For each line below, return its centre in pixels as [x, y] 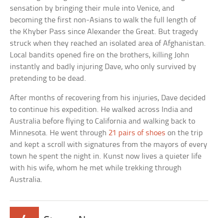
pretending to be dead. [48, 78]
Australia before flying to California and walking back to [103, 121]
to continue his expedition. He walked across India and [101, 109]
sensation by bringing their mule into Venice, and [92, 8]
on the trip [184, 133]
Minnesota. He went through [59, 133]
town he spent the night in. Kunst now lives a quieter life [106, 156]
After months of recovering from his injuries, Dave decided [108, 98]
